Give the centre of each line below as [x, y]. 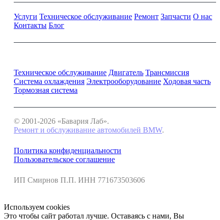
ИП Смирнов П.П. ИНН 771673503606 [79, 180]
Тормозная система [46, 90]
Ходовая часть [187, 81]
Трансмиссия [167, 72]
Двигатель [126, 72]
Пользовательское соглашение [64, 159]
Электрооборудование [124, 81]
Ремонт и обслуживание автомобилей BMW [88, 130]
